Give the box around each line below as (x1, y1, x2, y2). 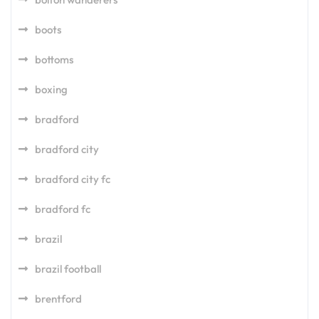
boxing (35, 82, 68, 96)
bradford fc (35, 202, 90, 216)
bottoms (35, 52, 73, 66)
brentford (35, 291, 82, 305)
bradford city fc (35, 172, 110, 186)
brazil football (35, 261, 101, 276)
